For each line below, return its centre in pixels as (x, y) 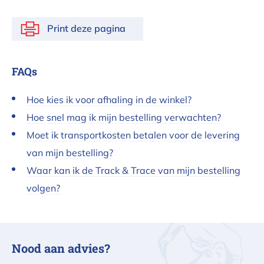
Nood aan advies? (61, 248)
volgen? (43, 188)
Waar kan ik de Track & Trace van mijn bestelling (133, 171)
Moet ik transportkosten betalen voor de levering (133, 135)
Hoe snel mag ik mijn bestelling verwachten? (124, 118)
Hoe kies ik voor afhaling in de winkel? (109, 100)
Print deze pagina (86, 29)
